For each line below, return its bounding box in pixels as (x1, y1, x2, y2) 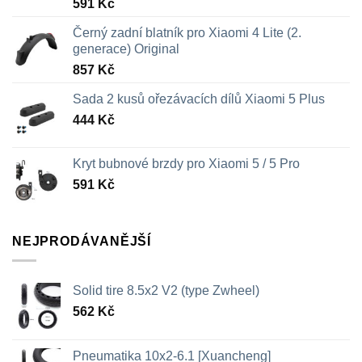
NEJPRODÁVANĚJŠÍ (12, 234, 151, 248)
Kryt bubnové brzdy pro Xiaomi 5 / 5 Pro (73, 156, 300, 170)
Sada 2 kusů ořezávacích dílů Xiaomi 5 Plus (73, 91, 325, 106)
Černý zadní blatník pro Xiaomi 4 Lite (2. (73, 25, 301, 40)
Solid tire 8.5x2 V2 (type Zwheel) (73, 284, 259, 298)
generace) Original (73, 41, 179, 56)
